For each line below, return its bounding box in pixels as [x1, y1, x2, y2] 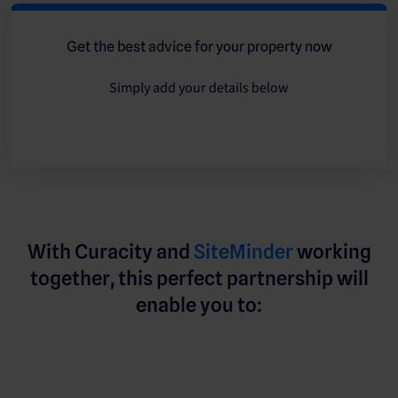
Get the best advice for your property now [66, 38, 332, 55]
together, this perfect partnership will [29, 267, 369, 290]
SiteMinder [193, 240, 293, 263]
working [292, 240, 371, 263]
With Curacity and [27, 240, 194, 263]
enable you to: [136, 293, 262, 316]
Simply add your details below [109, 78, 289, 98]
